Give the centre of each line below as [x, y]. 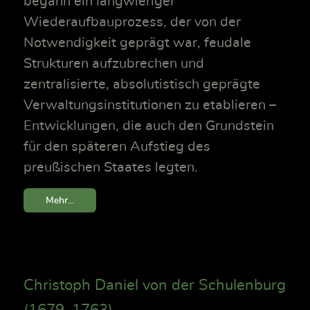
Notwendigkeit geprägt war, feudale [137, 43]
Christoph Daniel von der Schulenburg [155, 285]
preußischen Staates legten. [111, 167]
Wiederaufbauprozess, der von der [132, 22]
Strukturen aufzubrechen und [114, 64]
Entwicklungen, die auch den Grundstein [149, 126]
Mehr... [60, 201]
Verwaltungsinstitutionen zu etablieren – [150, 105]
